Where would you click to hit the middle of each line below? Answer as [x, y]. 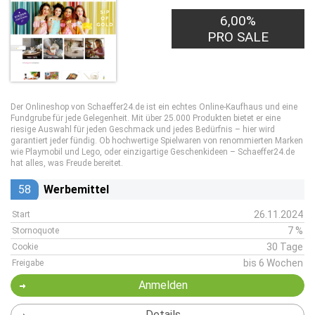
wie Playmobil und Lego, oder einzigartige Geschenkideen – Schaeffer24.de [153, 152]
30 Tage [285, 247]
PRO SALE [238, 37]
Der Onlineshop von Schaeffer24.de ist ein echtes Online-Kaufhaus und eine [154, 107]
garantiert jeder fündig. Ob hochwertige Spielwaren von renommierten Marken [157, 141]
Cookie [25, 247]
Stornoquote [36, 231]
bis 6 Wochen [273, 263]
